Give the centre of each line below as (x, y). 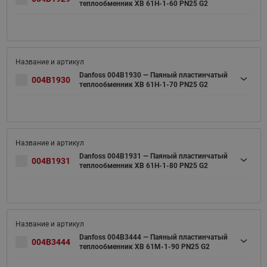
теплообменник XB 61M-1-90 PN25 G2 (144, 246)
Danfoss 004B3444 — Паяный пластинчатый (153, 237)
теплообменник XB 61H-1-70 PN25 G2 (143, 84)
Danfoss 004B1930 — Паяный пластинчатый (153, 75)
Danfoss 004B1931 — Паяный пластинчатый (153, 156)
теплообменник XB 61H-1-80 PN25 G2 (143, 165)
